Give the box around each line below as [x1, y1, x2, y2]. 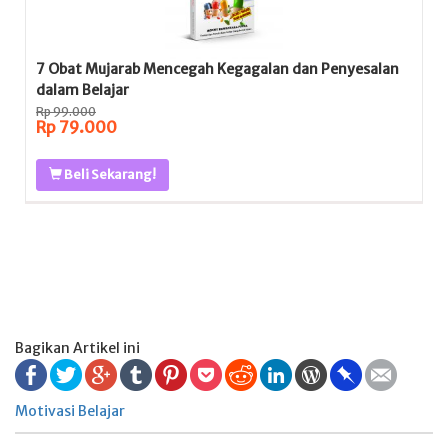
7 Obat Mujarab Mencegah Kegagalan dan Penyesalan [36, 60, 399, 78]
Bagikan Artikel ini [15, 339, 140, 357]
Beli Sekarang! [62, 166, 156, 183]
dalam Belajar [36, 81, 129, 99]
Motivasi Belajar [15, 402, 125, 420]
